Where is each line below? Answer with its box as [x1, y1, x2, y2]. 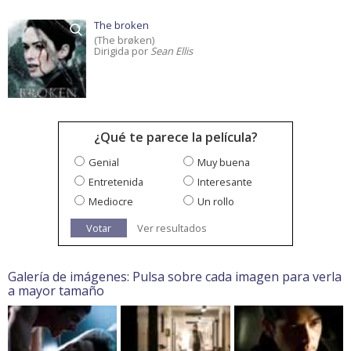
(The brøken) [94, 33, 154, 48]
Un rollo [197, 194, 234, 209]
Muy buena [197, 155, 250, 170]
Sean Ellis [150, 44, 193, 59]
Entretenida [89, 175, 143, 190]
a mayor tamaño [8, 282, 104, 300]
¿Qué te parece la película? [93, 128, 258, 147]
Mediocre [89, 194, 133, 209]
